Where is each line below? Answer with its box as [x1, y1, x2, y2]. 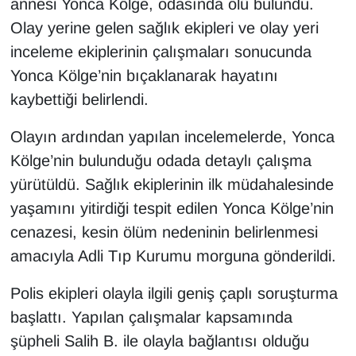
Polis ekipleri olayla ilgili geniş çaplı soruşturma [10, 284, 338, 303]
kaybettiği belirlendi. [10, 91, 149, 109]
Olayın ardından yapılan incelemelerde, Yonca [10, 128, 335, 146]
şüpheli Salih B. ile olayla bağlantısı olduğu [10, 332, 309, 350]
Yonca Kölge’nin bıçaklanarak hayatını [10, 67, 278, 85]
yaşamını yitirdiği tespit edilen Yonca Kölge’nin [10, 199, 334, 218]
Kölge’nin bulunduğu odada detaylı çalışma [10, 152, 311, 170]
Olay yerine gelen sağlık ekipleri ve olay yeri [10, 19, 319, 37]
